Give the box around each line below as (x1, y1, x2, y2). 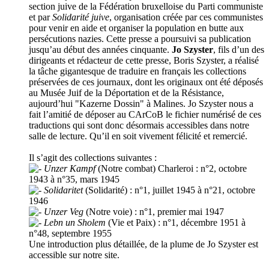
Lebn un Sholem (44, 217, 106, 228)
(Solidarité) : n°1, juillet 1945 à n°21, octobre (83, 185, 255, 196)
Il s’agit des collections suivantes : (29, 153, 157, 163)
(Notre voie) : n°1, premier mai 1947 (83, 207, 224, 217)
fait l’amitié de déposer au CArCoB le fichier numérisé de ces (29, 109, 261, 120)
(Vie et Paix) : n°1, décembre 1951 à (106, 217, 246, 228)
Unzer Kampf (44, 163, 95, 174)
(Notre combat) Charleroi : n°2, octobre (95, 163, 247, 174)
